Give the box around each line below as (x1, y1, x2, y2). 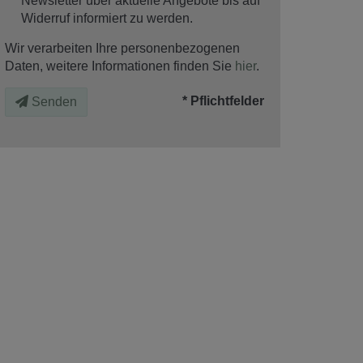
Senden (32, 94, 77, 109)
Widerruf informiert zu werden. (21, 11, 193, 25)
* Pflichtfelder (182, 93, 264, 108)
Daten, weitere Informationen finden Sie (5, 58, 235, 73)
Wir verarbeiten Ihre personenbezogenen (5, 41, 240, 55)
